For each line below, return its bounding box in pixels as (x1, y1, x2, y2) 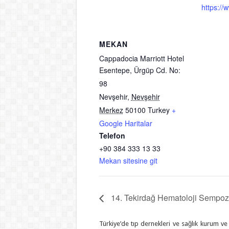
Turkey (147, 105, 170, 116)
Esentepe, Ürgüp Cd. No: (99, 65, 180, 76)
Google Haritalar (99, 118, 152, 129)
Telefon (99, 130, 125, 141)
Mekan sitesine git (99, 155, 157, 166)
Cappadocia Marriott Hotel (99, 53, 184, 64)
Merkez (99, 105, 123, 116)
